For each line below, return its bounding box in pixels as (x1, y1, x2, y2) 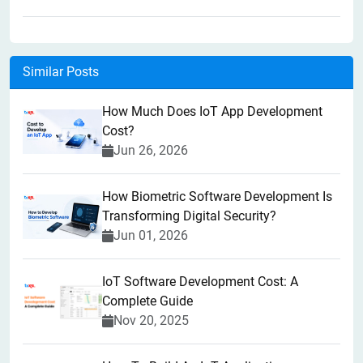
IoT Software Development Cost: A (102, 274, 298, 290)
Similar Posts (23, 64, 99, 80)
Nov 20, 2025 (113, 313, 189, 329)
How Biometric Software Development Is (102, 189, 332, 205)
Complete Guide (102, 293, 193, 310)
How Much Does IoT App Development (102, 104, 322, 120)
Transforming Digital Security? (102, 208, 276, 224)
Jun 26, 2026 (113, 143, 188, 159)
